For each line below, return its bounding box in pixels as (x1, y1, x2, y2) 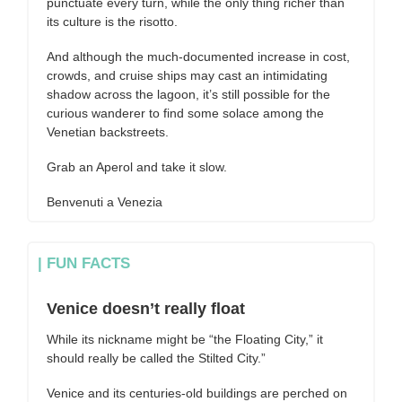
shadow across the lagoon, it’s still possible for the (47, 87, 330, 101)
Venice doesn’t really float (47, 300, 245, 318)
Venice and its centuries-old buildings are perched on (47, 386, 347, 400)
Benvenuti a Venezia (47, 195, 162, 209)
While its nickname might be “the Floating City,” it (47, 332, 323, 346)
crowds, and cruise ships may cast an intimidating (47, 68, 328, 83)
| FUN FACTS (38, 255, 130, 272)
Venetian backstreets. (47, 125, 172, 139)
